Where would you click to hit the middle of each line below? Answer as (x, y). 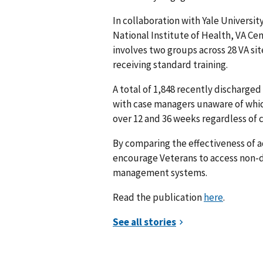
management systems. (161, 172)
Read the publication (158, 197)
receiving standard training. (170, 64)
